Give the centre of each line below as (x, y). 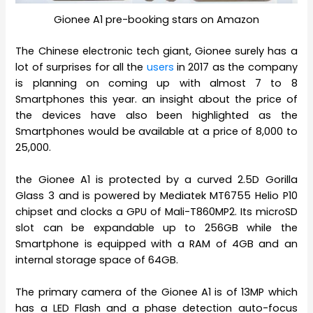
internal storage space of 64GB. (97, 260)
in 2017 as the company (235, 67)
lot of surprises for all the (81, 67)
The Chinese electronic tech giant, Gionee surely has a (156, 51)
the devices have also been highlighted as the (156, 115)
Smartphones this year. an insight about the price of (156, 99)
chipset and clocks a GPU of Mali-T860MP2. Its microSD (156, 212)
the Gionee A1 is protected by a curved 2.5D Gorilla (156, 180)
